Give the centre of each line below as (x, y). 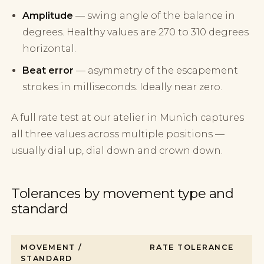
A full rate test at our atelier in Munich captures (128, 118)
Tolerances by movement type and (123, 194)
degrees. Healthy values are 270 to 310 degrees (136, 32)
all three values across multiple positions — (118, 134)
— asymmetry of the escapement (156, 71)
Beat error (48, 71)
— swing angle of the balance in (154, 16)
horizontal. (49, 49)
